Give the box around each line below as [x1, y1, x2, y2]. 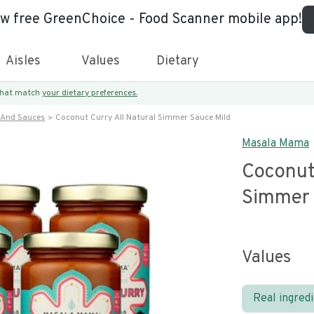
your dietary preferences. [42, 88, 137, 99]
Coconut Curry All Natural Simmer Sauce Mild [55, 112, 231, 123]
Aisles [6, 53, 41, 69]
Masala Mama [242, 137, 309, 151]
